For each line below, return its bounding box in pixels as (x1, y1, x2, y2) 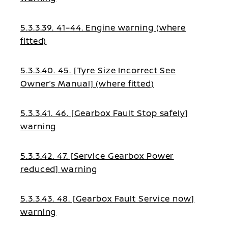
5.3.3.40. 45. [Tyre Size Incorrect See (20, 65, 176, 76)
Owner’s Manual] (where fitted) (20, 78, 154, 89)
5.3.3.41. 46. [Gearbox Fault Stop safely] (20, 107, 188, 119)
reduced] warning (20, 163, 97, 175)
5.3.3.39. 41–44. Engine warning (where (20, 22, 186, 33)
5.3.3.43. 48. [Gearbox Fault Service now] (20, 193, 194, 204)
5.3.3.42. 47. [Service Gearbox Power (20, 150, 174, 161)
